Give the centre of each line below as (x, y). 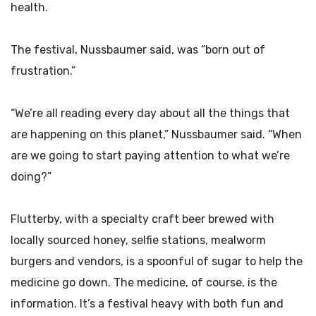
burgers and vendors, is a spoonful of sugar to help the (157, 261)
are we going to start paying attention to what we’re (150, 156)
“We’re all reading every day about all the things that (150, 113)
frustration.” (43, 71)
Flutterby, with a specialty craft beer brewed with (142, 219)
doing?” (31, 177)
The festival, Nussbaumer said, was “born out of (138, 50)
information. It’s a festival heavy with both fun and (147, 304)
